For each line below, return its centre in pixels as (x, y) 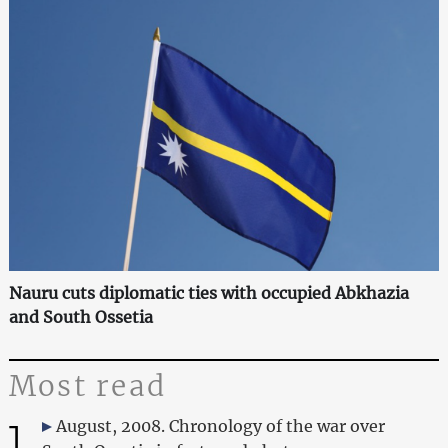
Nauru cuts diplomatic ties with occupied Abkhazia (208, 292)
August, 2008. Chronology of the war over (220, 425)
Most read (87, 385)
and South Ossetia (80, 316)
